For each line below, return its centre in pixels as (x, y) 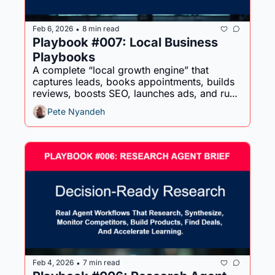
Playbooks (64, 57)
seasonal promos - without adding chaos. (129, 105)
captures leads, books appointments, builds (134, 81)
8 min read (101, 29)
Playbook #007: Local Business (125, 42)
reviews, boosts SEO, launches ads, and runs (136, 93)
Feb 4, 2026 (53, 263)
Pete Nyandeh (76, 112)
